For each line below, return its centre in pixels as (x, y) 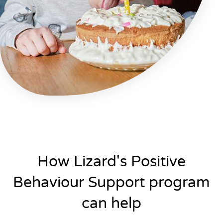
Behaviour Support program (111, 182)
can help (111, 203)
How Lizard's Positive (111, 161)
